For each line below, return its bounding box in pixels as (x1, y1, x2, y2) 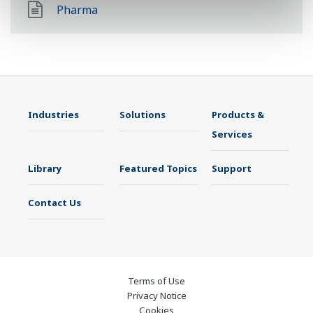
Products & (211, 108, 264, 121)
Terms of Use (128, 275, 185, 287)
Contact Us (28, 196, 81, 209)
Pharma (57, 2, 98, 17)
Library (28, 162, 62, 175)
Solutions (119, 108, 166, 121)
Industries (28, 108, 79, 121)
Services (211, 128, 252, 140)
